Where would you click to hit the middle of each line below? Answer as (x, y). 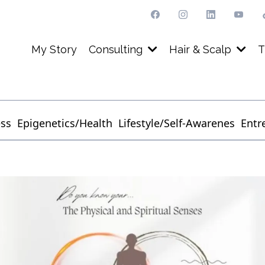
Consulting (117, 50)
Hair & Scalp (202, 50)
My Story (54, 49)
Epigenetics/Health (65, 123)
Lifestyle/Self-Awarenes (177, 123)
